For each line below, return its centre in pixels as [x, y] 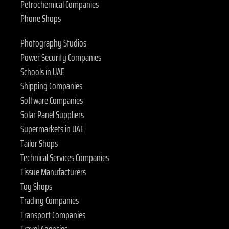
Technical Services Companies [65, 158]
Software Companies [52, 100]
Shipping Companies [51, 86]
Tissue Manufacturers [53, 172]
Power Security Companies [61, 58]
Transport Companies [53, 215]
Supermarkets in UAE [52, 129]
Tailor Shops [39, 143]
